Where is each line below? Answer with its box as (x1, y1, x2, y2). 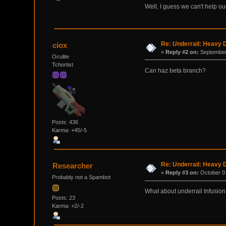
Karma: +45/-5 (52, 127, 87, 134)
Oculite (52, 53, 70, 60)
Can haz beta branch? (144, 67, 206, 74)
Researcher (52, 161, 93, 171)
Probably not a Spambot (52, 174, 111, 181)
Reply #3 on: (165, 169, 199, 176)
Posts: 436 (52, 119, 79, 126)
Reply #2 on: (165, 48, 199, 55)
